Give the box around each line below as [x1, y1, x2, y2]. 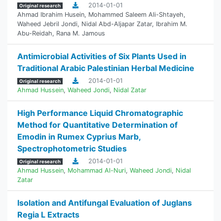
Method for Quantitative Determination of [17, 120, 178, 130]
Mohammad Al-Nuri [68, 167, 126, 174]
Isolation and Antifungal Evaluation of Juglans [17, 198, 192, 208]
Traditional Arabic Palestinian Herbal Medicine [17, 63, 194, 73]
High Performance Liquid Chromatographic [17, 108, 183, 118]
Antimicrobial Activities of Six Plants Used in [17, 51, 186, 61]
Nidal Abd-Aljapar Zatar [81, 20, 152, 28]
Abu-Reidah [17, 30, 52, 37]
